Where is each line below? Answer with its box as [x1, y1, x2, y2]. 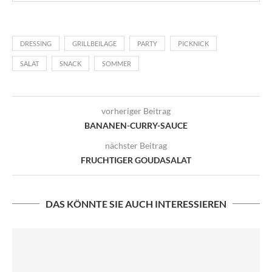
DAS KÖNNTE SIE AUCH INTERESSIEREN [46, 198, 226, 210]
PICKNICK [178, 39, 209, 48]
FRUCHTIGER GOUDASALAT [81, 155, 191, 166]
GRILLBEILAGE [72, 39, 117, 48]
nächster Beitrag [105, 140, 167, 151]
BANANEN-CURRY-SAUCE [84, 120, 188, 131]
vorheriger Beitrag [101, 106, 171, 117]
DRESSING [20, 39, 52, 48]
